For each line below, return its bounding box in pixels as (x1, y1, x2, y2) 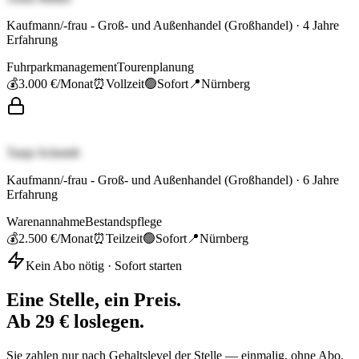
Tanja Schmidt (6, 146, 79, 160)
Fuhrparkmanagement (6, 60, 117, 75)
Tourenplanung (117, 60, 194, 75)
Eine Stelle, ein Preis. (6, 289, 181, 311)
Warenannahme (6, 215, 85, 229)
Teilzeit (106, 232, 143, 246)
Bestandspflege (85, 215, 162, 229)
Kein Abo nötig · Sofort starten (26, 259, 182, 273)
